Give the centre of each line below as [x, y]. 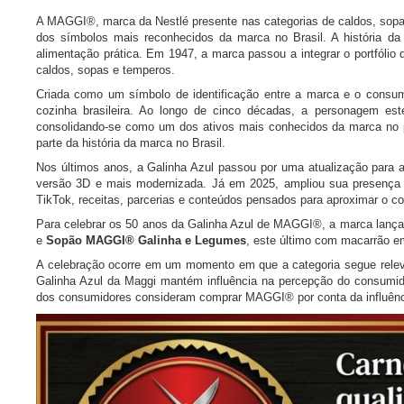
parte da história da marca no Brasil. [131, 143]
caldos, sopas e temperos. [106, 70]
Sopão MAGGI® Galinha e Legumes [146, 241]
